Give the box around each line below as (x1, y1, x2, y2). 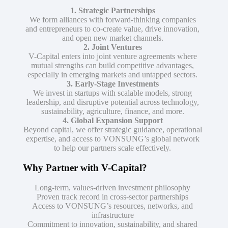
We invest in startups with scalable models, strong (33, 89, 192, 98)
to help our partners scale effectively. (54, 144, 171, 153)
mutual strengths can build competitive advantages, (31, 61, 194, 70)
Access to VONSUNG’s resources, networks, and (32, 201, 193, 210)
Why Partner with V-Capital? (23, 162, 147, 173)
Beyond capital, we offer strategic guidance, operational (23, 125, 202, 134)
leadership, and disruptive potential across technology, (26, 98, 199, 107)
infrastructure (91, 210, 134, 219)
